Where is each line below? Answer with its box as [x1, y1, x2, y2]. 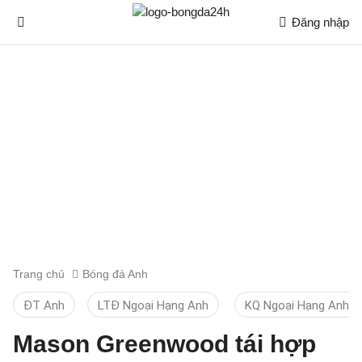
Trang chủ [13, 267, 65, 280]
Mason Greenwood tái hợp [13, 330, 316, 357]
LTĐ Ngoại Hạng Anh [98, 298, 208, 313]
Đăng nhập [292, 15, 349, 29]
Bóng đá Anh [82, 267, 148, 280]
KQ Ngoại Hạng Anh [245, 298, 349, 313]
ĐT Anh [23, 298, 65, 313]
